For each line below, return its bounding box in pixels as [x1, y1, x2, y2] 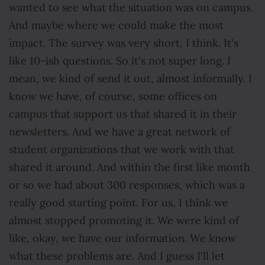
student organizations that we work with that [9, 143, 234, 156]
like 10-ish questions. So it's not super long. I [9, 54, 231, 67]
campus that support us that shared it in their [9, 108, 237, 121]
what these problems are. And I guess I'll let [9, 250, 225, 263]
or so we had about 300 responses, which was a [9, 179, 245, 192]
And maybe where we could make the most [9, 19, 224, 32]
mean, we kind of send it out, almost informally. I [9, 72, 252, 85]
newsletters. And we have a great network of [9, 125, 230, 138]
